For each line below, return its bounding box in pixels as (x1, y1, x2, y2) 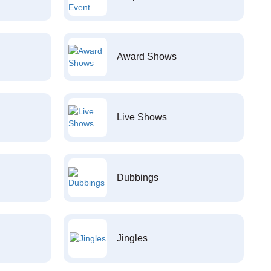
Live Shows (116, 112, 167, 122)
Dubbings (116, 172, 158, 183)
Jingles (116, 233, 148, 243)
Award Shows (116, 51, 177, 62)
